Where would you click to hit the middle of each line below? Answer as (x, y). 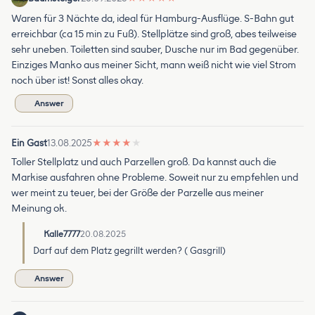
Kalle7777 (62, 234)
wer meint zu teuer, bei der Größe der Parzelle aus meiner (137, 193)
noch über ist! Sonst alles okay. (77, 80)
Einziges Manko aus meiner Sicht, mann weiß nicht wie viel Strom (154, 65)
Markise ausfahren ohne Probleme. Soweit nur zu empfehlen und (155, 177)
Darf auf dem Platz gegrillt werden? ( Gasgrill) (129, 250)
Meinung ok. (39, 208)
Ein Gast (29, 143)
